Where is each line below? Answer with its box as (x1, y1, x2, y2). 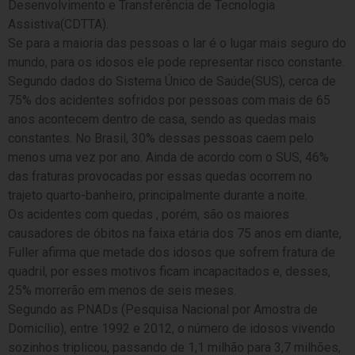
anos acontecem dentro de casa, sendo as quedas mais (8, 112, 316, 128)
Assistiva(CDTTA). (8, 17, 109, 32)
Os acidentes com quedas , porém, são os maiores (8, 207, 289, 223)
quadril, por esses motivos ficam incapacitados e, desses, (8, 264, 330, 280)
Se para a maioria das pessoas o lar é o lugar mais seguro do (8, 36, 346, 52)
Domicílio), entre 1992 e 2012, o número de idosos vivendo (8, 321, 335, 337)
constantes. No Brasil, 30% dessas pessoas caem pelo (8, 131, 314, 147)
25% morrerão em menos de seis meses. (8, 283, 236, 299)
